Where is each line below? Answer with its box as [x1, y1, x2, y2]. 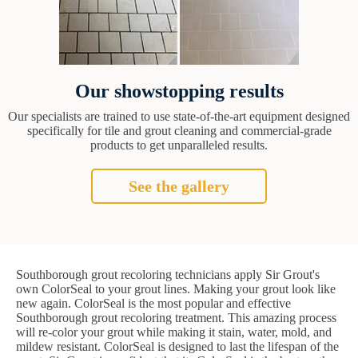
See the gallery [129, 177, 229, 196]
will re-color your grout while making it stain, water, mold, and [16, 325, 332, 340]
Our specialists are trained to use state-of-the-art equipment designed [8, 109, 350, 124]
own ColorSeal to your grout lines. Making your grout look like [16, 282, 336, 296]
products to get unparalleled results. [90, 138, 268, 153]
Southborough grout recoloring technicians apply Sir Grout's [16, 268, 320, 282]
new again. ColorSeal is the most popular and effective [16, 296, 291, 311]
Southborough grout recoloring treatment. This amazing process [16, 311, 336, 325]
